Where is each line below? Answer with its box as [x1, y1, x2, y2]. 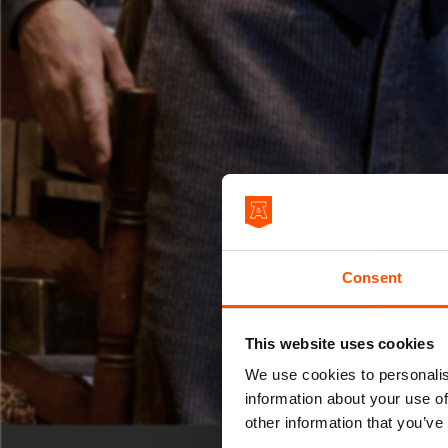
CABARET [362, 397, 420, 415]
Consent [342, 269, 402, 287]
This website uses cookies [244, 334, 434, 352]
